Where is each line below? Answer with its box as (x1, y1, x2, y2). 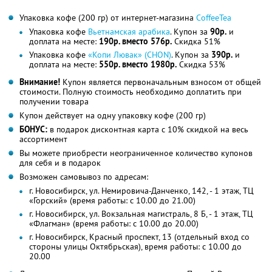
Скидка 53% (177, 59, 225, 70)
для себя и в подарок (19, 157, 101, 169)
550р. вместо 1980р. (99, 59, 177, 70)
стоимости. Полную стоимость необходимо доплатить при (19, 86, 242, 98)
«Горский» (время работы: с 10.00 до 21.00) (29, 195, 195, 206)
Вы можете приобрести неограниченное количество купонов (19, 148, 253, 159)
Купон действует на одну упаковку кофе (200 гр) (19, 110, 206, 121)
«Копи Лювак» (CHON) (88, 49, 171, 61)
